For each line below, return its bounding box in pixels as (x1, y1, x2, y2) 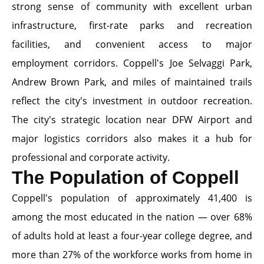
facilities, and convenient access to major (12, 38, 252, 51)
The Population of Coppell (12, 167, 239, 188)
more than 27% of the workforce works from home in (12, 248, 252, 261)
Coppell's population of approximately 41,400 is (12, 192, 252, 204)
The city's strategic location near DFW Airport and (12, 113, 252, 126)
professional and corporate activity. (12, 151, 170, 164)
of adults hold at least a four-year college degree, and (12, 229, 252, 242)
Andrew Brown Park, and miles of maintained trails (12, 75, 252, 88)
